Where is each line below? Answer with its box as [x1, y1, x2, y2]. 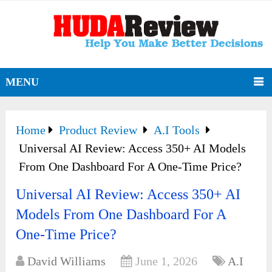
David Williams [27, 254, 106, 268]
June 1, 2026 [135, 254, 198, 268]
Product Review [59, 123, 138, 137]
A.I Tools [154, 123, 200, 137]
